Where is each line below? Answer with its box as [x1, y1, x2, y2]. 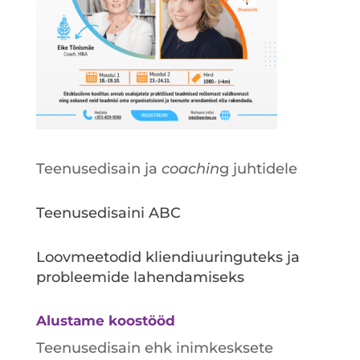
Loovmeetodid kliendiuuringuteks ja [35, 248, 300, 267]
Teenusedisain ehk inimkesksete [35, 339, 273, 358]
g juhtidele [219, 160, 297, 178]
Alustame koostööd [35, 313, 175, 329]
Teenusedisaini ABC [35, 204, 181, 223]
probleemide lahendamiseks [35, 268, 244, 287]
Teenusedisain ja [35, 160, 162, 178]
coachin [161, 160, 219, 178]
